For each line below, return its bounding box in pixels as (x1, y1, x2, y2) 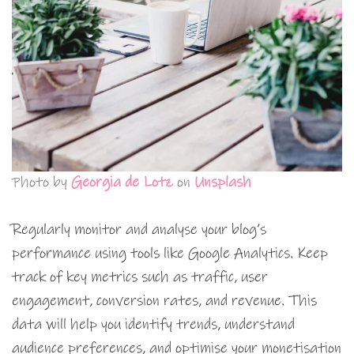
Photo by (12, 173, 71, 192)
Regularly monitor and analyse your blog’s (12, 220, 266, 239)
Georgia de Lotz (71, 173, 173, 192)
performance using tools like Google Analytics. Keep (12, 244, 328, 263)
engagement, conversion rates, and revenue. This (12, 292, 317, 311)
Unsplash (194, 173, 251, 192)
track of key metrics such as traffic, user (12, 268, 268, 287)
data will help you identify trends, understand (12, 315, 295, 334)
